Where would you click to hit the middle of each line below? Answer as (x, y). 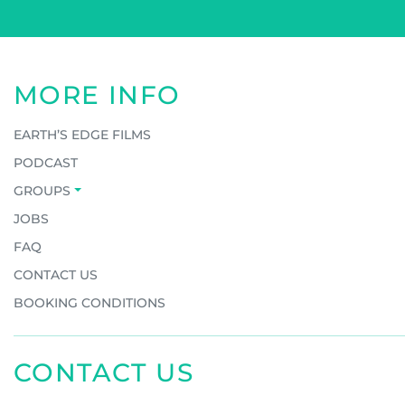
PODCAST (46, 162)
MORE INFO (97, 94)
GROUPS (42, 190)
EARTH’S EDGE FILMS (82, 134)
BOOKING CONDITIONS (89, 302)
